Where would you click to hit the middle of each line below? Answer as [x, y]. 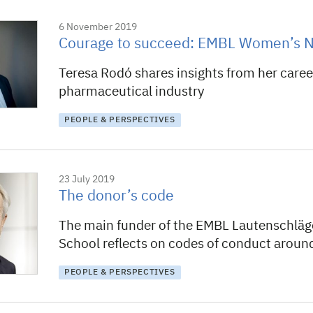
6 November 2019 [98, 27]
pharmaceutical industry [131, 92]
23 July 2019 [87, 180]
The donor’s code [116, 197]
